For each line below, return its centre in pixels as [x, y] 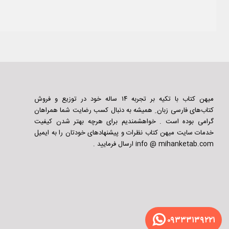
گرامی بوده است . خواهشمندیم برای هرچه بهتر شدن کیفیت [124, 121]
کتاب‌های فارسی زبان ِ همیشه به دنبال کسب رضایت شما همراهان [124, 110]
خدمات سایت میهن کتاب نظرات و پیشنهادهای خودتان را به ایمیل [124, 133]
